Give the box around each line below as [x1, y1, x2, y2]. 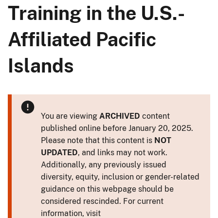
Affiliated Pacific [8, 28, 156, 51]
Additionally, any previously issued [41, 160, 166, 169]
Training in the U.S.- [8, 1, 185, 24]
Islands [8, 54, 74, 77]
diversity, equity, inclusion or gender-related [41, 172, 200, 182]
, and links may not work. [78, 147, 167, 157]
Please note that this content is [41, 135, 154, 145]
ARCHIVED [99, 111, 140, 121]
